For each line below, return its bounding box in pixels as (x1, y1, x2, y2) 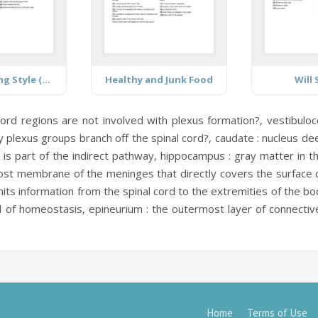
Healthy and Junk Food (104, 72, 213, 86)
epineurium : (88, 201, 148, 216)
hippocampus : (160, 148, 231, 163)
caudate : (214, 130, 259, 145)
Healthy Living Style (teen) (42, 72, 51, 86)
